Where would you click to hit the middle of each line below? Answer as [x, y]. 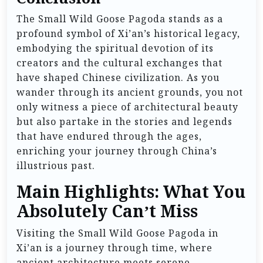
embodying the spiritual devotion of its [115, 48]
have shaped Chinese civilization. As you [118, 78]
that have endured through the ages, [109, 136]
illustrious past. [56, 166]
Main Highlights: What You [131, 192]
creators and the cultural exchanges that [119, 63]
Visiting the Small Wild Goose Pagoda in [117, 233]
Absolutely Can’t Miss [107, 212]
